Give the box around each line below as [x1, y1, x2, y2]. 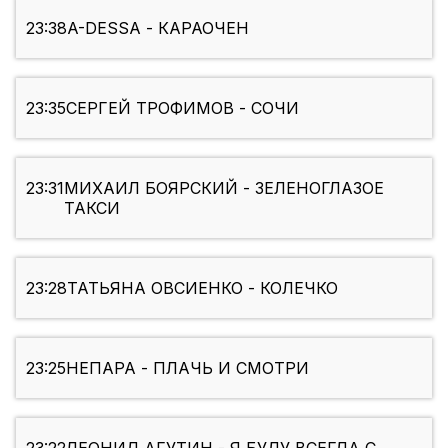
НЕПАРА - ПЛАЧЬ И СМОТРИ [66, 358, 309, 379]
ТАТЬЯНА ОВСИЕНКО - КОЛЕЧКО [67, 278, 338, 299]
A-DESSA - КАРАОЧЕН [67, 18, 249, 39]
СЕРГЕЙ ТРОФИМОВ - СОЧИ [66, 98, 299, 119]
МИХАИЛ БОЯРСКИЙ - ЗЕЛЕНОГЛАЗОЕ [64, 178, 384, 199]
